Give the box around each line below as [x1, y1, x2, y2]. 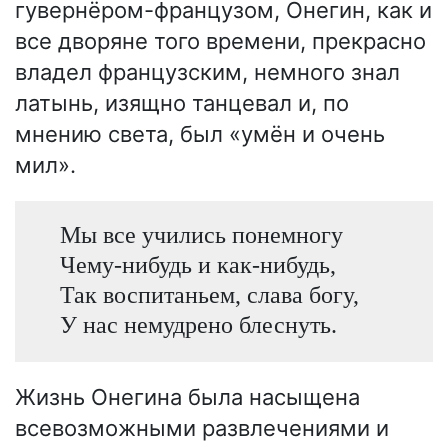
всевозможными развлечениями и [15, 415, 389, 442]
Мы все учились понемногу [59, 220, 343, 248]
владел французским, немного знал [15, 58, 400, 85]
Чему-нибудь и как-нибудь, [59, 250, 336, 278]
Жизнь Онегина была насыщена [15, 384, 360, 411]
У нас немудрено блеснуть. [59, 310, 337, 338]
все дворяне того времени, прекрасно [15, 27, 426, 54]
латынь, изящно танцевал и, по [15, 89, 349, 116]
